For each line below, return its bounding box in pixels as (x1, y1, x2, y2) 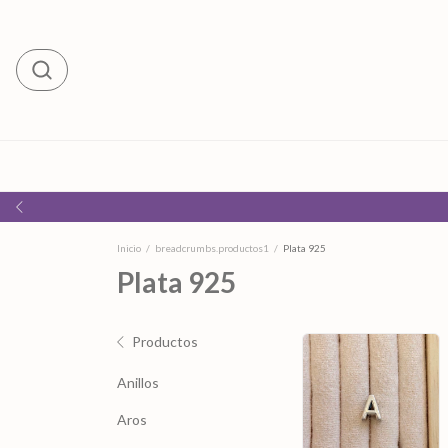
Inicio (117, 242, 141, 254)
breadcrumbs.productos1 (155, 242, 269, 254)
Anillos (117, 374, 159, 391)
